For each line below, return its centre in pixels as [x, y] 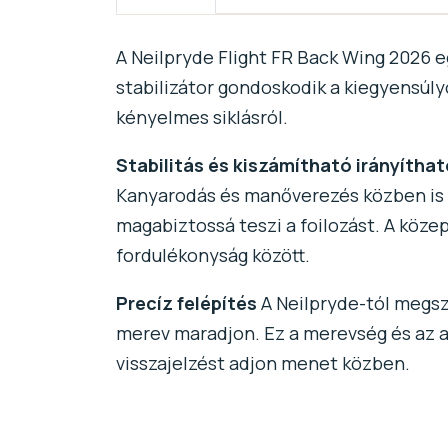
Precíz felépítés [186, 303]
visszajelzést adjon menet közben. [262, 363]
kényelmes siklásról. [201, 117]
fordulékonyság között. [212, 255]
